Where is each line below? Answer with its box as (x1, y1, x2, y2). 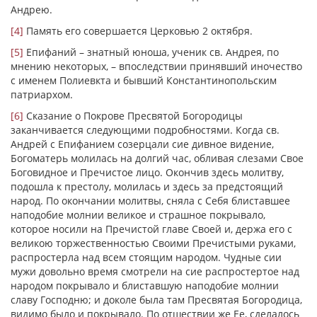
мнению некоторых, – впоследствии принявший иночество (11, 59, 302, 73)
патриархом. (11, 88, 73, 101)
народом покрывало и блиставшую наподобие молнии (11, 279, 279, 292)
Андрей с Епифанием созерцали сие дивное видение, (11, 137, 274, 151)
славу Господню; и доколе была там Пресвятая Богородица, (11, 293, 302, 306)
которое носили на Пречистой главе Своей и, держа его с (11, 222, 292, 236)
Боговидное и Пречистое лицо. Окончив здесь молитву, (11, 166, 284, 179)
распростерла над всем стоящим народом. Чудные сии (11, 250, 282, 264)
